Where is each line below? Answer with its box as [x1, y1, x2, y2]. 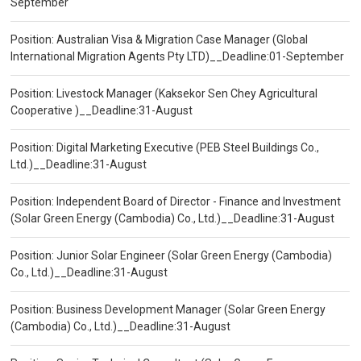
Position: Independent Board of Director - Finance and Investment [10, 195, 342, 209]
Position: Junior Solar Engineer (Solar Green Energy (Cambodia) [10, 249, 333, 263]
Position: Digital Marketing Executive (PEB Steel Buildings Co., [10, 141, 320, 155]
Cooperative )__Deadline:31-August [10, 104, 193, 118]
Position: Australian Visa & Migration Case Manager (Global [10, 33, 309, 47]
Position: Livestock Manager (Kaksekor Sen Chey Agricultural [10, 87, 318, 101]
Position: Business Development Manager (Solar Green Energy [10, 303, 326, 317]
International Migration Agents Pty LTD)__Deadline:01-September [10, 50, 345, 64]
